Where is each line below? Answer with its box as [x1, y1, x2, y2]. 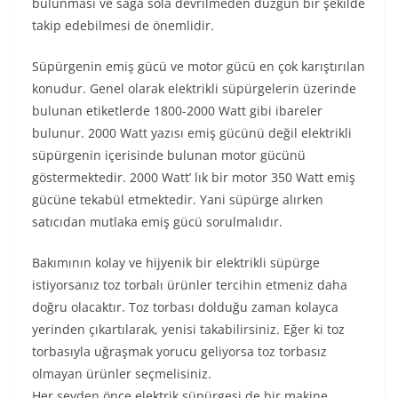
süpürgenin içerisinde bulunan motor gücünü [32, 147, 306, 163]
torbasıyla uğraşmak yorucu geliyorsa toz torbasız [32, 343, 327, 360]
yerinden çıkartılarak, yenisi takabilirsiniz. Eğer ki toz [32, 321, 345, 338]
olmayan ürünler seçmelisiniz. [32, 365, 211, 382]
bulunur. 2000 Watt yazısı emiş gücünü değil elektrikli [32, 124, 352, 141]
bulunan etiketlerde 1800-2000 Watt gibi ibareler [32, 102, 322, 119]
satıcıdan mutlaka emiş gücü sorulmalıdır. [32, 213, 283, 230]
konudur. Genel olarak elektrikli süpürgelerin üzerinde [32, 80, 356, 97]
